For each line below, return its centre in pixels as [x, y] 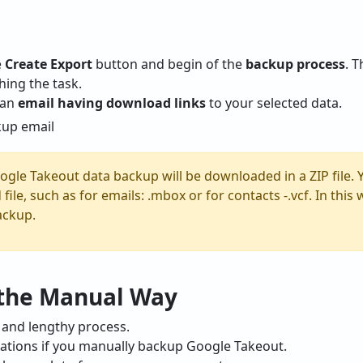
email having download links [112, 103]
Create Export [49, 64]
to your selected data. [274, 103]
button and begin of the [169, 64]
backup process [295, 64]
